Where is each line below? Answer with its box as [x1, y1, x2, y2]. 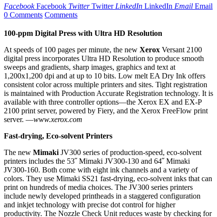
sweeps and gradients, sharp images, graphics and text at [4, 63, 175, 72]
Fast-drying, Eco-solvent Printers [4, 132, 112, 140]
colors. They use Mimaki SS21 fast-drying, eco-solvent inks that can [4, 174, 212, 183]
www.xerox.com [33, 115, 82, 124]
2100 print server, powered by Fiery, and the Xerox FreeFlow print [4, 107, 208, 115]
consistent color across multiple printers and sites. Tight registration [4, 80, 207, 89]
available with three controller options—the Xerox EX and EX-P [4, 98, 201, 107]
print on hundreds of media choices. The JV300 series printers [4, 183, 193, 192]
